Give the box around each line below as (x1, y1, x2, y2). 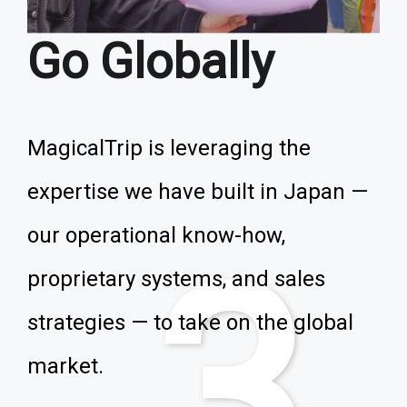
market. (27, 353, 104, 379)
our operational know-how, (27, 223, 285, 248)
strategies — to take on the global (27, 310, 353, 335)
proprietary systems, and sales (27, 266, 325, 292)
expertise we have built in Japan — (27, 179, 368, 204)
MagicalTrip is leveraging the (27, 135, 311, 161)
